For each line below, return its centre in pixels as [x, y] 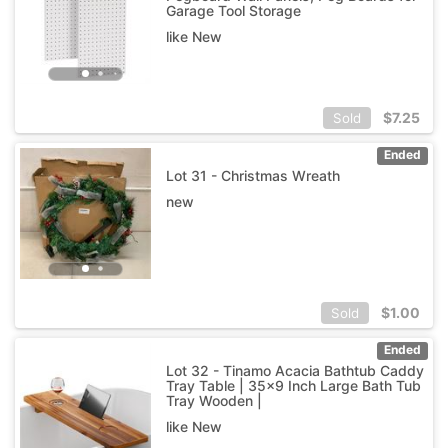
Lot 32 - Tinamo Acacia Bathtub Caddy [294, 370]
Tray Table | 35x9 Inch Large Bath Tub [293, 385]
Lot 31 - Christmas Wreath [252, 175]
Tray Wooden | [213, 400]
